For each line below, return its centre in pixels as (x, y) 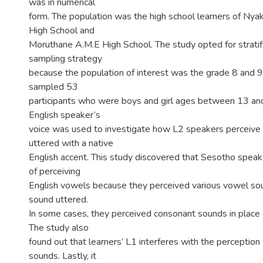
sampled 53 (53, 87)
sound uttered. (58, 200)
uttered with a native (71, 143)
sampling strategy (65, 59)
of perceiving (55, 171)
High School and (62, 31)
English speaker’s (65, 115)
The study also (59, 228)
